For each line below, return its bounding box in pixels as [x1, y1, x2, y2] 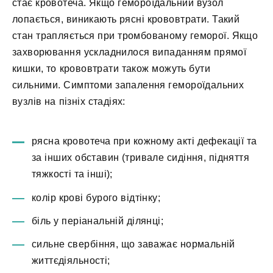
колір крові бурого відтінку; [32, 192, 161, 203]
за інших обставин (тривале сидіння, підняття [32, 152, 250, 163]
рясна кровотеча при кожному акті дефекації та [32, 136, 257, 147]
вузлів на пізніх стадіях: [12, 96, 126, 107]
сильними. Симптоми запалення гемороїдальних [12, 80, 244, 91]
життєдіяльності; [32, 255, 110, 266]
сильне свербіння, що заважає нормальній [32, 238, 235, 249]
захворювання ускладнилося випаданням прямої [12, 47, 247, 58]
